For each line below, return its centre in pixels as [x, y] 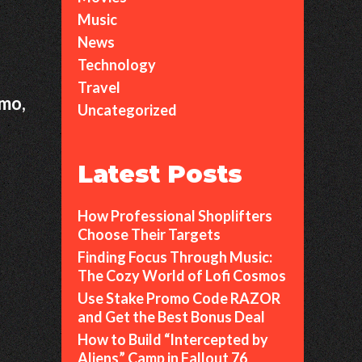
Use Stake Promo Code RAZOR [179, 298]
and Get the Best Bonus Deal [171, 317]
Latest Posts [160, 174]
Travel [99, 87]
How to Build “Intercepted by [173, 339]
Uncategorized [127, 110]
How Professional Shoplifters [175, 216]
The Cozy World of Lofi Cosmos [182, 276]
